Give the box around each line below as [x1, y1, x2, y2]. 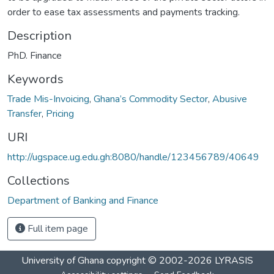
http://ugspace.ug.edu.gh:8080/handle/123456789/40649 [7, 150, 259, 164]
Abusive [212, 92, 247, 106]
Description [7, 27, 72, 44]
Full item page [25, 221, 88, 235]
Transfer [7, 106, 42, 120]
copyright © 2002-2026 [103, 254, 215, 267]
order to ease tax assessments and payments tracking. [7, 5, 240, 19]
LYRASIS [214, 254, 253, 267]
